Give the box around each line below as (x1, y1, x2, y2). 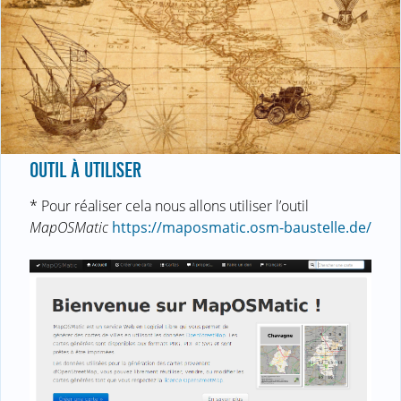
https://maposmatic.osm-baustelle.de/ (112, 217, 371, 237)
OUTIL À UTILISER (30, 158, 141, 182)
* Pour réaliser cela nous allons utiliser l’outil (30, 195, 309, 216)
